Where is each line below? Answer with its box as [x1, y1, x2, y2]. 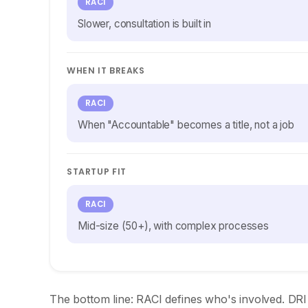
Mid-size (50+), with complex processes [78, 219, 269, 232]
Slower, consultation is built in [78, 17, 211, 30]
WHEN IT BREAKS [67, 65, 145, 76]
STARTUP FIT [67, 166, 126, 177]
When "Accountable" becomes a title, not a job [78, 118, 294, 131]
